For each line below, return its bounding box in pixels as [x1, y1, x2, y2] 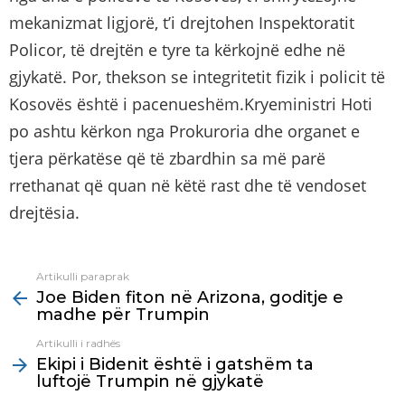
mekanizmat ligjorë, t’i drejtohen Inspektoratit [9, 12, 354, 34]
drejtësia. [9, 202, 80, 224]
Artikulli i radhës [36, 336, 120, 351]
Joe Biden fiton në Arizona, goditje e [36, 287, 344, 308]
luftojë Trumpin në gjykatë [36, 372, 264, 392]
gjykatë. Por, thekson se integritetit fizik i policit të [9, 66, 385, 89]
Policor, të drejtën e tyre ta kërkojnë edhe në [9, 39, 345, 61]
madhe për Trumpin [36, 305, 210, 325]
